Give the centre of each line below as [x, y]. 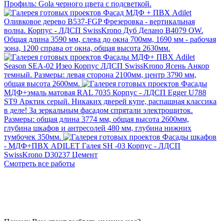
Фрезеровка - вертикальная [149, 21]
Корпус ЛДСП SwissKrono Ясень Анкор [142, 66]
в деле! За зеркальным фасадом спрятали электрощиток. [98, 110]
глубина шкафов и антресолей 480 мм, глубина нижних [98, 128]
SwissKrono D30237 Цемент [51, 154]
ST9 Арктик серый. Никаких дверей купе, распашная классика [110, 101]
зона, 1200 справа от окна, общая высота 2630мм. [87, 48]
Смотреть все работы [39, 163]
